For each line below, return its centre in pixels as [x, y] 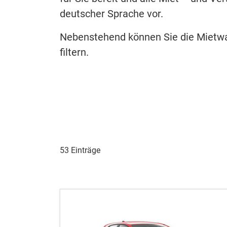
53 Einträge [80, 150]
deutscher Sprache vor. [111, 14]
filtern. [74, 52]
